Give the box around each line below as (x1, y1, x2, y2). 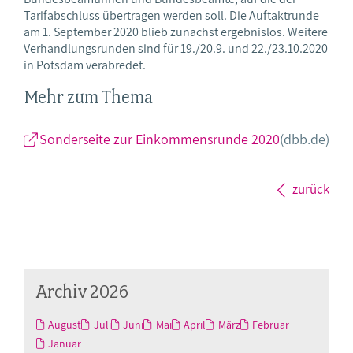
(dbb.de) (280, 130, 329, 149)
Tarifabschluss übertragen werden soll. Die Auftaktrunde (24, 6, 319, 24)
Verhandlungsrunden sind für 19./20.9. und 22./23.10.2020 (24, 39, 328, 57)
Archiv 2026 (36, 280, 128, 303)
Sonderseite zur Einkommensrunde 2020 (39, 130, 280, 149)
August (48, 318, 82, 333)
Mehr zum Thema (24, 85, 153, 108)
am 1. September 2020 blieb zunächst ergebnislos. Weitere (24, 23, 328, 40)
